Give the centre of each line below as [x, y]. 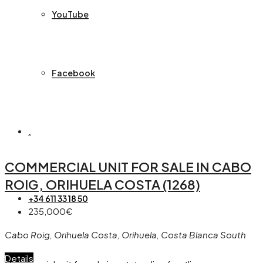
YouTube [70, 14]
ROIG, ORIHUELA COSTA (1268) [102, 185]
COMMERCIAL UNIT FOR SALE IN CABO [128, 167]
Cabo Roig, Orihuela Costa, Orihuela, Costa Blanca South [125, 235]
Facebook [73, 73]
